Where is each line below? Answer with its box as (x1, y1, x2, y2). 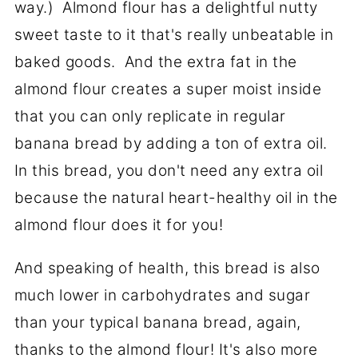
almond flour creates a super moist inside (14, 80, 322, 99)
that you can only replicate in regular (14, 107, 286, 126)
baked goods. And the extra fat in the (14, 53, 297, 72)
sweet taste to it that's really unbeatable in (14, 26, 334, 45)
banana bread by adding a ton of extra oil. (14, 134, 332, 153)
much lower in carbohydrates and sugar (14, 286, 311, 305)
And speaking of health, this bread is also (14, 259, 320, 278)
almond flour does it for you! (14, 216, 224, 235)
